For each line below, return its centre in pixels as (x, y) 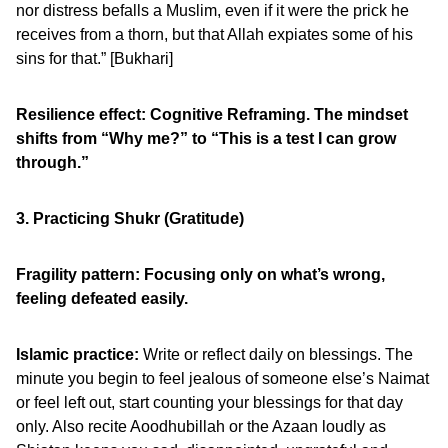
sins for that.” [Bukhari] (94, 58)
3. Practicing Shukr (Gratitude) (130, 218)
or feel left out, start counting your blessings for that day (209, 402)
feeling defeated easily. (102, 298)
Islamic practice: (77, 354)
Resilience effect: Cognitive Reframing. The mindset (212, 114)
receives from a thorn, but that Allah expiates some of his (214, 34)
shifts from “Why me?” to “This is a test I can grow (206, 138)
